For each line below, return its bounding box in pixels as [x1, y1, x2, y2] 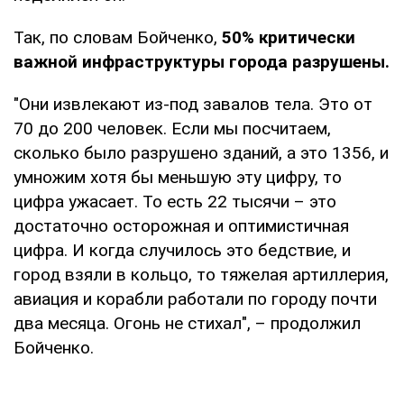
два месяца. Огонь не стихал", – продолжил [14, 312, 361, 334]
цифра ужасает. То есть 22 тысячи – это [14, 190, 336, 212]
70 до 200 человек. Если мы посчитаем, [14, 117, 331, 139]
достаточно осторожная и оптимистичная [14, 215, 349, 236]
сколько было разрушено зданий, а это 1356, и [14, 142, 389, 163]
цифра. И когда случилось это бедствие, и [14, 239, 351, 261]
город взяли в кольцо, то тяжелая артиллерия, [14, 263, 389, 285]
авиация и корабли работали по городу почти [14, 288, 377, 309]
